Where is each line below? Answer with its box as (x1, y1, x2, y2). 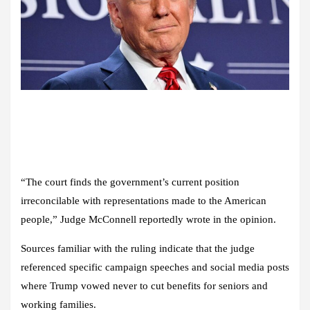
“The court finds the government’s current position (21, 176, 239, 188)
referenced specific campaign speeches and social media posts (21, 261, 289, 273)
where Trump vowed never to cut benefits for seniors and (21, 280, 268, 291)
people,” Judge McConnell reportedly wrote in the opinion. (21, 213, 276, 225)
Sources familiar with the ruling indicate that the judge (21, 242, 255, 254)
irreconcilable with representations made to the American (21, 194, 266, 206)
